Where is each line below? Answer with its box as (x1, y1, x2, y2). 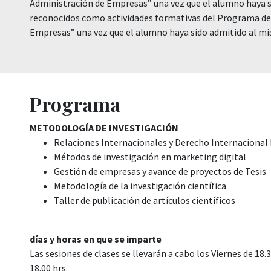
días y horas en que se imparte (30, 233, 162, 245)
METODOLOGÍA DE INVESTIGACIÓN (30, 122, 178, 134)
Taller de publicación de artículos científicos (54, 194, 235, 206)
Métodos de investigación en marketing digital (54, 151, 246, 163)
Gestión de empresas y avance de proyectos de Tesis (54, 165, 266, 177)
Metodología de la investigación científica (54, 180, 226, 192)
